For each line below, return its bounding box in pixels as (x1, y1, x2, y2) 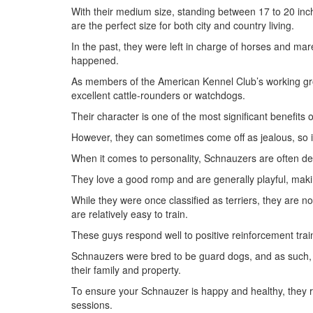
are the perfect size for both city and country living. (71, 18, 294, 32)
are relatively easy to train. (71, 207, 188, 221)
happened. (71, 53, 119, 67)
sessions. (71, 298, 112, 312)
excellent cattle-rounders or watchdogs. (71, 88, 245, 102)
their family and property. (71, 263, 181, 277)
